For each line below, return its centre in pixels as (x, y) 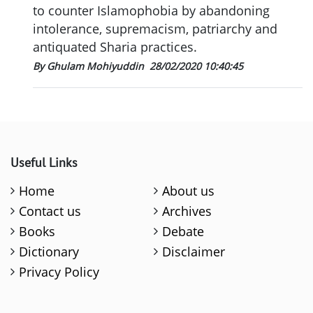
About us (189, 190)
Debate (183, 231)
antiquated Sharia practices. (115, 46)
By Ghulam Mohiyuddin (90, 66)
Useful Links (44, 162)
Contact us (50, 211)
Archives (187, 211)
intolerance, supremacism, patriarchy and (155, 28)
